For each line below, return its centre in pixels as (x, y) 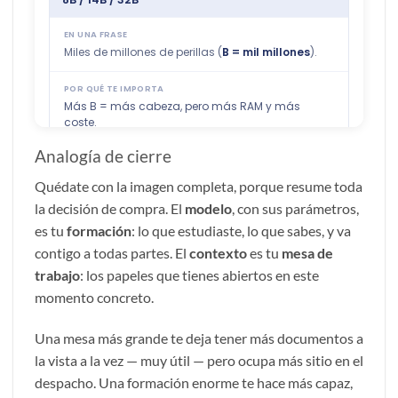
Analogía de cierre (103, 155)
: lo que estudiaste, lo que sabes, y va (241, 231)
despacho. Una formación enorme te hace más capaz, (194, 383)
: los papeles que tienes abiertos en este (199, 275)
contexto (218, 253)
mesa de (307, 253)
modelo (208, 209)
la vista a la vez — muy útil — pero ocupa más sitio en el (199, 361)
